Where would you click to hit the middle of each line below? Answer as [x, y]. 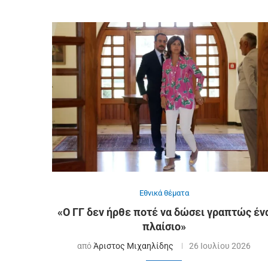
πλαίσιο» [164, 226]
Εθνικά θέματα [164, 193]
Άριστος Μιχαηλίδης [134, 246]
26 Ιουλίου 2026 [220, 246]
